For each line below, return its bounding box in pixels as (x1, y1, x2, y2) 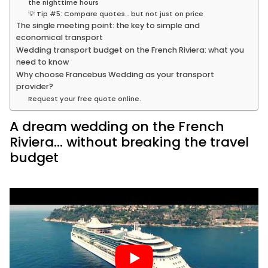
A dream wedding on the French (10, 117, 224, 136)
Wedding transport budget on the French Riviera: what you (16, 45, 244, 56)
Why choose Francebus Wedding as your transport (16, 69, 214, 80)
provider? (16, 81, 55, 92)
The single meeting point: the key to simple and (16, 20, 200, 31)
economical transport (16, 32, 103, 43)
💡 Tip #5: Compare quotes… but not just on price (28, 9, 203, 19)
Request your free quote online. (28, 94, 143, 104)
